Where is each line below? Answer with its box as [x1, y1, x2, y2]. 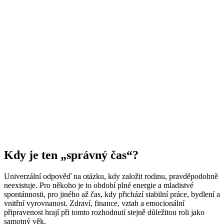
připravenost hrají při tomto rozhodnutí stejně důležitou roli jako [4, 208, 204, 217]
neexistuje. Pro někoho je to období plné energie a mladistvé [4, 181, 193, 190]
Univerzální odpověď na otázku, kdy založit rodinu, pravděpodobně [4, 172, 218, 181]
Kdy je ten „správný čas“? [4, 148, 138, 162]
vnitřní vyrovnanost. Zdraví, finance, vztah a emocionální [4, 199, 184, 208]
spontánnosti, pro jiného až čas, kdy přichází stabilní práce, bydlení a [4, 190, 220, 199]
